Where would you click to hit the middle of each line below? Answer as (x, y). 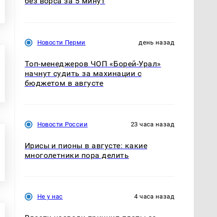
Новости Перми (61, 42)
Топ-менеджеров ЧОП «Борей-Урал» (93, 63)
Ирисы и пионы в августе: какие (86, 145)
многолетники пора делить (77, 155)
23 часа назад (153, 124)
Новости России (62, 124)
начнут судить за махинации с (83, 73)
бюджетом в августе (64, 83)
